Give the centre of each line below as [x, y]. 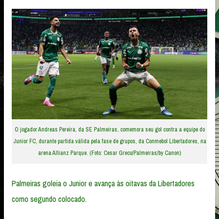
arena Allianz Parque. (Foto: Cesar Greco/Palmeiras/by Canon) [109, 153]
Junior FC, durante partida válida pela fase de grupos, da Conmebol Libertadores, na [109, 142]
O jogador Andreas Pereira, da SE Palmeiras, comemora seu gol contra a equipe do [109, 130]
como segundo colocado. [49, 199]
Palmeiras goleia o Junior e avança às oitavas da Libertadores [103, 183]
